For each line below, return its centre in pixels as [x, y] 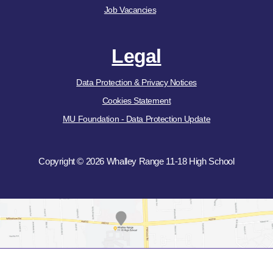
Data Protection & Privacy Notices [136, 83]
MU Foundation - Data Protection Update [136, 119]
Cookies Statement [136, 101]
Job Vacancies [130, 10]
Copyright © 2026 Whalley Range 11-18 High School [136, 161]
